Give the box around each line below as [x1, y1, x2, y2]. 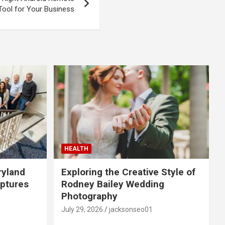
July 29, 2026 [61, 205, 103, 213]
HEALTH [64, 145, 88, 152]
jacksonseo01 [108, 205, 153, 213]
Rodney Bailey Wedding [61, 178, 164, 190]
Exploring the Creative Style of [61, 166, 195, 178]
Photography [61, 190, 118, 202]
